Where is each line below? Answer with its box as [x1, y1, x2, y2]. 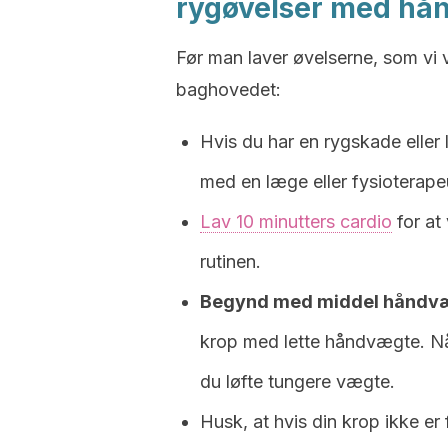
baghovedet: [176, 79, 281, 100]
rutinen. [200, 251, 261, 272]
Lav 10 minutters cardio [200, 211, 392, 232]
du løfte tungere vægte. [200, 371, 395, 392]
